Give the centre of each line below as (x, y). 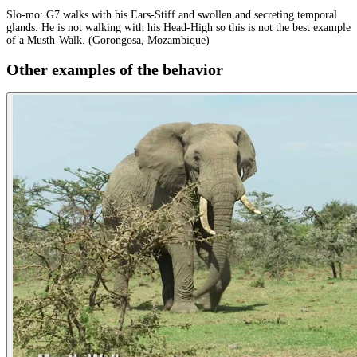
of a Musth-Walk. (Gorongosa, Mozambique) (108, 41)
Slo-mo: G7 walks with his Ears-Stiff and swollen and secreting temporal (172, 15)
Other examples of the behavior (115, 70)
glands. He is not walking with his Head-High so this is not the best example (178, 28)
